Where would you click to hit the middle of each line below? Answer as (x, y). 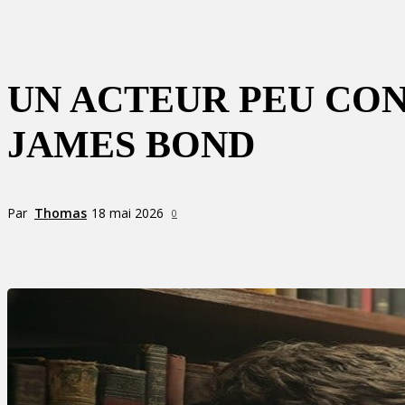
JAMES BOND (131, 145)
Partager (99, 246)
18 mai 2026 (127, 213)
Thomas (61, 212)
